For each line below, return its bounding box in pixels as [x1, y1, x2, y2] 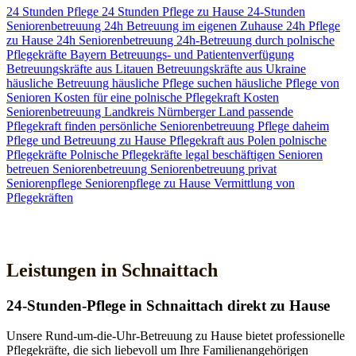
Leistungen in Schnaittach [6, 259, 218, 281]
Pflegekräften [6, 190, 73, 204]
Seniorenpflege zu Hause [85, 176, 214, 190]
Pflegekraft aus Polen [169, 133, 279, 147]
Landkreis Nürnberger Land [104, 104, 248, 118]
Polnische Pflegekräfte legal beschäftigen [70, 147, 278, 161]
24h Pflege [286, 18, 340, 33]
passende [248, 104, 293, 118]
